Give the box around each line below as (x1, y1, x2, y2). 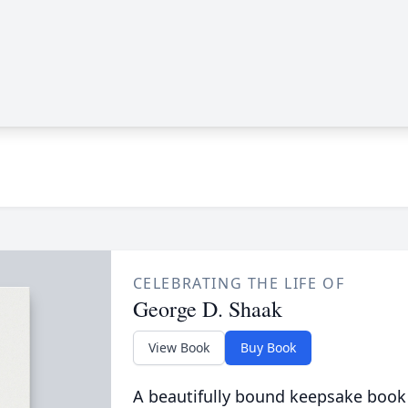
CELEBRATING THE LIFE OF (132, 273, 345, 293)
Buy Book (240, 339, 296, 356)
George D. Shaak (132, 294, 282, 323)
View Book (148, 339, 209, 356)
